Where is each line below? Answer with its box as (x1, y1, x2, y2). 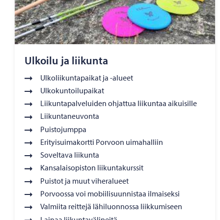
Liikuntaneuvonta (40, 111, 99, 121)
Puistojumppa (40, 124, 86, 134)
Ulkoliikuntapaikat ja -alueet (40, 72, 133, 82)
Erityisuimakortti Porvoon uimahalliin (40, 137, 163, 147)
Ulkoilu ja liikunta (25, 53, 108, 67)
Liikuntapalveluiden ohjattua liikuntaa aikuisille (40, 98, 197, 109)
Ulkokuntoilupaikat (40, 85, 104, 95)
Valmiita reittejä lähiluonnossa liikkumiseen (40, 201, 182, 212)
